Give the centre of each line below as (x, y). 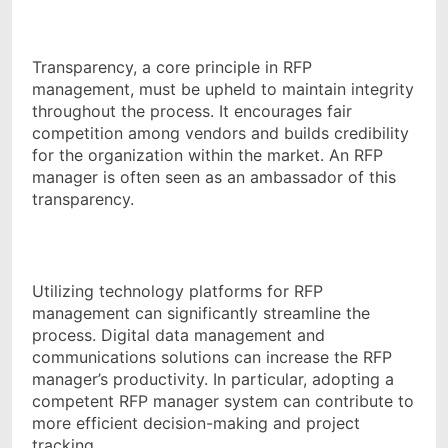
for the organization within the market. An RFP (207, 154)
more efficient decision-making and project (196, 422)
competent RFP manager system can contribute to (223, 400)
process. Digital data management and (178, 334)
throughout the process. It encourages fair (192, 110)
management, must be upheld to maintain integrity (223, 88)
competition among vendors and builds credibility (220, 132)
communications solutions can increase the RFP (212, 356)
